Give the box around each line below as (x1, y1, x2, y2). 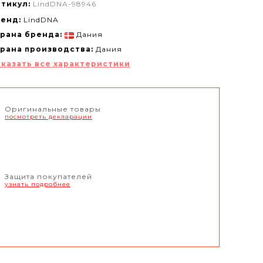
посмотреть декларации (5, 113, 92, 121)
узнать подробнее (5, 180, 70, 188)
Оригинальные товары (5, 104, 101, 114)
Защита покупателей (5, 172, 92, 181)
